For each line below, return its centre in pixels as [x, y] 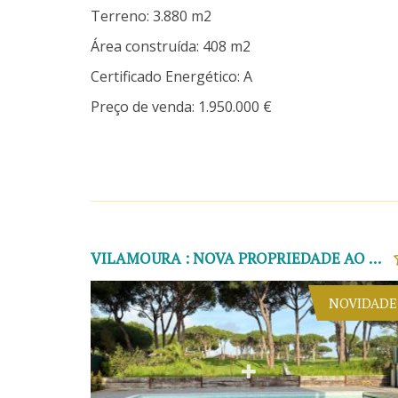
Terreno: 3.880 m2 [151, 16]
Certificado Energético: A [171, 77]
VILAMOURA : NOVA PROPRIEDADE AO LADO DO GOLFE [375, 259]
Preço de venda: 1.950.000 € [181, 107]
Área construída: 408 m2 [171, 47]
